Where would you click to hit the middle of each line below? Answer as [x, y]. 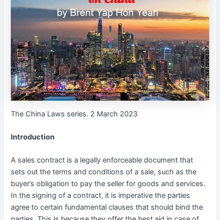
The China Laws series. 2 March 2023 [74, 114]
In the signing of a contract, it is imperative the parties [101, 196]
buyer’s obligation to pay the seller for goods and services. [108, 184]
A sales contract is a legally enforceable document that [102, 160]
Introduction [33, 137]
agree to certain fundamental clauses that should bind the [107, 207]
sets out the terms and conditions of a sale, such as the [104, 172]
